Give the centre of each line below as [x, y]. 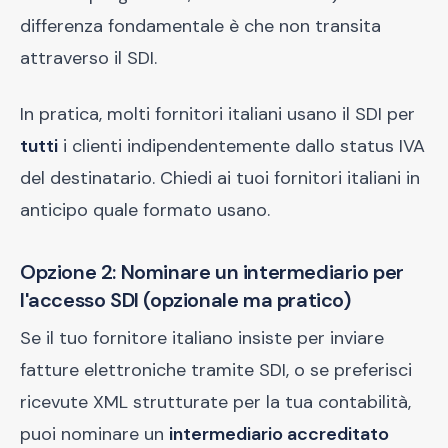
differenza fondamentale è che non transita [200, 26]
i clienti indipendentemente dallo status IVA [241, 146]
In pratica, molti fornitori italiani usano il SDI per [217, 114]
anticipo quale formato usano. [145, 210]
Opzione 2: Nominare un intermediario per [212, 272]
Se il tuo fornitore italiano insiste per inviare [202, 338]
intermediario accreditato [279, 434]
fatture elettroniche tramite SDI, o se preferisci [216, 370]
